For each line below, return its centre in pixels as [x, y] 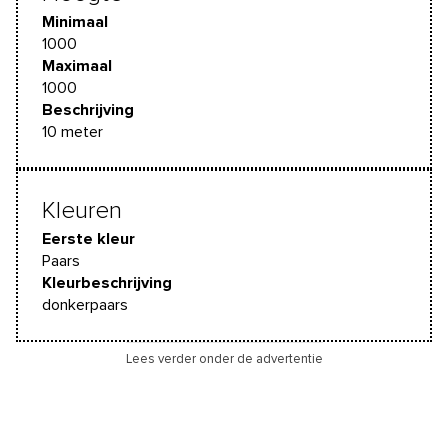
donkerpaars [85, 304]
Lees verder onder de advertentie [224, 359]
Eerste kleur [88, 238]
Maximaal [77, 65]
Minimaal [75, 21]
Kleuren [82, 210]
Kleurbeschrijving [107, 282]
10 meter [72, 131]
